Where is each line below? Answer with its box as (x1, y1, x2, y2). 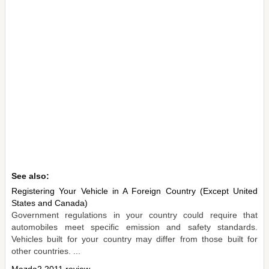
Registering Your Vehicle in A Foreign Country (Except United (11, 186, 258, 196)
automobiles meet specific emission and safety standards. (11, 222, 258, 232)
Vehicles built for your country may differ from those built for (11, 234, 258, 244)
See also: (11, 171, 49, 181)
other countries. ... (11, 246, 80, 256)
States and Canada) (11, 198, 88, 208)
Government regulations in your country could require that (11, 210, 258, 220)
